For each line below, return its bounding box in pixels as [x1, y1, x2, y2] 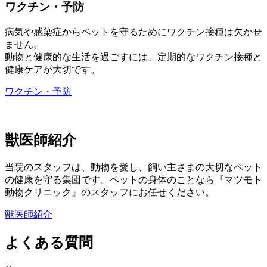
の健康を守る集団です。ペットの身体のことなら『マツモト [5, 175, 262, 185]
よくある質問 [5, 234, 93, 250]
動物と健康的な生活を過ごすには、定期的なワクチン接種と [5, 52, 262, 63]
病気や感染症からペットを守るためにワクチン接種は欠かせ [5, 27, 262, 38]
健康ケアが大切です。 [5, 64, 100, 75]
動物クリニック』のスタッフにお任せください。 [5, 187, 215, 197]
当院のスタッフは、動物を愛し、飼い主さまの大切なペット [5, 162, 262, 172]
